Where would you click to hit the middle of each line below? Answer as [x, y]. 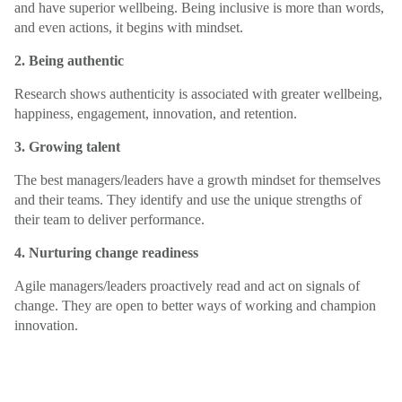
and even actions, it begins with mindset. [129, 28]
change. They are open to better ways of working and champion [195, 306]
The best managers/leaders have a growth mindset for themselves [197, 180]
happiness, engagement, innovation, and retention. [156, 114]
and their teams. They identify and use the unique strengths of [188, 200]
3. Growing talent [67, 147]
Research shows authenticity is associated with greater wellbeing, [198, 94]
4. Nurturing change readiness [106, 253]
